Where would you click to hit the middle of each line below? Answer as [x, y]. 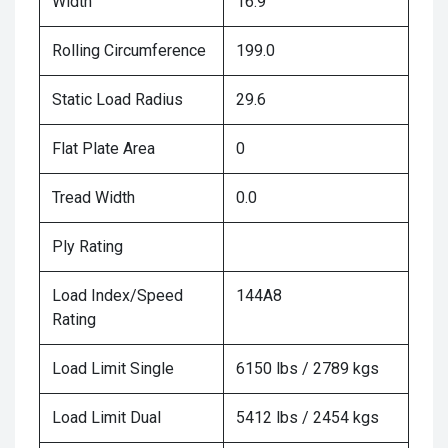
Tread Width [93, 197]
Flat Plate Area [103, 148]
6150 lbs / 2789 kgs [307, 368]
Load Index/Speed [117, 295]
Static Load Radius [117, 99]
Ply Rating [87, 246]
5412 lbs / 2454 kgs [307, 417]
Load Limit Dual [106, 417]
